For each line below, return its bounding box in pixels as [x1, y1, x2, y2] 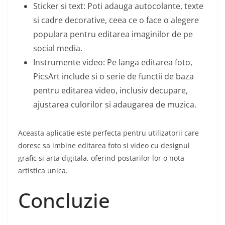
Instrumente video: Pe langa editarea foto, [33, 57, 192, 68]
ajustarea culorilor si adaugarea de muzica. [33, 99, 196, 110]
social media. [33, 43, 82, 54]
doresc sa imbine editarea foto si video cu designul [18, 141, 190, 151]
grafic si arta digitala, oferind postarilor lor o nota [18, 153, 184, 163]
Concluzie [18, 186, 110, 214]
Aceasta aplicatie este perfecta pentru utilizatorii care [18, 128, 199, 138]
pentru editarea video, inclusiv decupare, [33, 85, 188, 96]
